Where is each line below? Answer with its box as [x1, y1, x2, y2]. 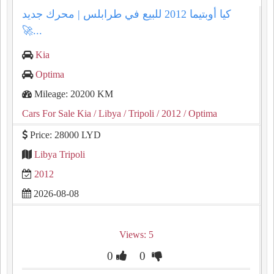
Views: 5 [119, 229, 154, 240]
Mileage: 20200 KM [32, 89, 113, 99]
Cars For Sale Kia [22, 108, 91, 119]
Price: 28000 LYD [28, 130, 101, 140]
